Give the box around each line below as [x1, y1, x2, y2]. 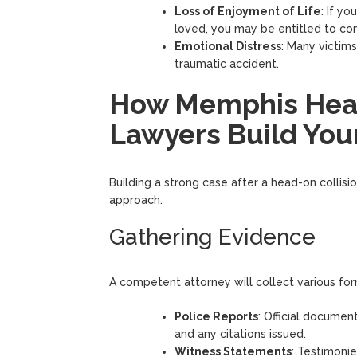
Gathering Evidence [109, 223, 316, 250]
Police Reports [175, 309, 258, 323]
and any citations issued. [175, 327, 306, 340]
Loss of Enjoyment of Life [175, 4, 321, 18]
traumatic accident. [175, 57, 279, 70]
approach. [109, 193, 163, 206]
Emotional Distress [175, 39, 281, 53]
